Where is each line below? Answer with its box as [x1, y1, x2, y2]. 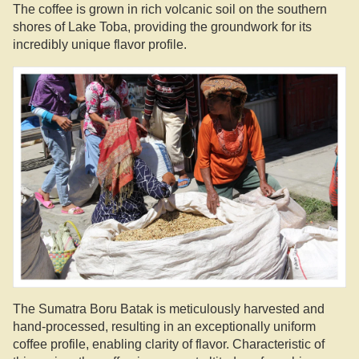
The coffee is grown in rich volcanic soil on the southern [13, 2, 327, 16]
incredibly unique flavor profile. [13, 38, 187, 51]
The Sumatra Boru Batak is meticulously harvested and [13, 302, 325, 317]
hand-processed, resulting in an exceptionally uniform [13, 320, 316, 334]
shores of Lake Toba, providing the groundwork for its [13, 20, 312, 34]
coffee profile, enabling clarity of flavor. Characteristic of [13, 337, 325, 352]
